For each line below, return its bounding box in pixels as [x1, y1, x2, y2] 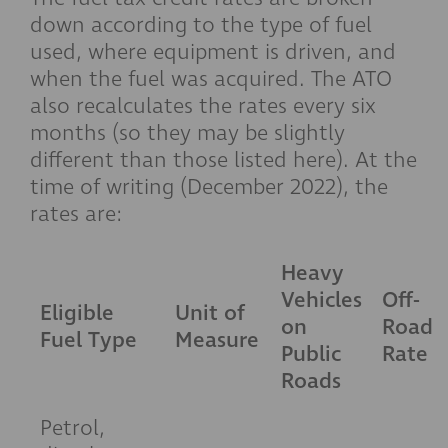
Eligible [40, 298, 114, 328]
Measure [175, 325, 259, 355]
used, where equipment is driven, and [30, 37, 396, 67]
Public [281, 339, 341, 369]
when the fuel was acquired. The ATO [30, 64, 392, 94]
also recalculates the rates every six [30, 91, 376, 121]
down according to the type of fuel [30, 10, 372, 40]
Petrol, [40, 413, 105, 443]
